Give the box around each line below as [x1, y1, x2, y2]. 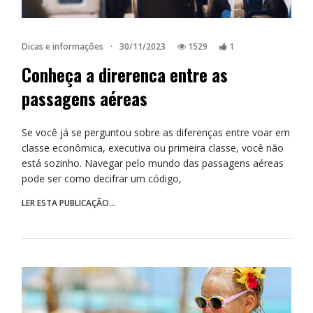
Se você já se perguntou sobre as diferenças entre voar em [22, 125, 290, 139]
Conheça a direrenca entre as [22, 61, 228, 87]
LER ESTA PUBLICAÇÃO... [22, 196, 115, 209]
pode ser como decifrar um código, [22, 171, 182, 185]
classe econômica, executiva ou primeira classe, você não [22, 140, 284, 154]
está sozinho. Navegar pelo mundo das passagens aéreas [22, 156, 284, 170]
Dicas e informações [22, 40, 103, 52]
